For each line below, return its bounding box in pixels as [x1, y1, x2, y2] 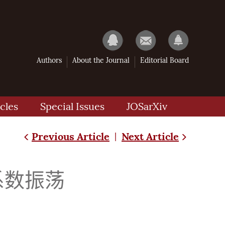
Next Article [122, 130, 179, 143]
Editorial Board [140, 56, 189, 65]
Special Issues [40, 100, 104, 113]
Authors [37, 56, 62, 65]
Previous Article [32, 130, 109, 143]
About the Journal [72, 56, 130, 65]
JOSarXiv [127, 100, 167, 113]
